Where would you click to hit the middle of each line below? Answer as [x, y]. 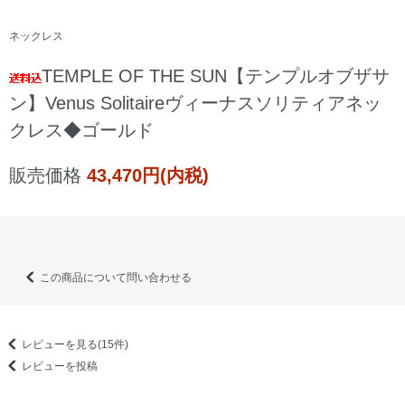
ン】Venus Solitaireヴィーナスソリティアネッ [195, 104]
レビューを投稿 [60, 367]
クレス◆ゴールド [81, 131]
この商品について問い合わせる [116, 278]
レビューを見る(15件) [75, 345]
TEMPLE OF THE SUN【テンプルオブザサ [216, 76]
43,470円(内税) [148, 176]
